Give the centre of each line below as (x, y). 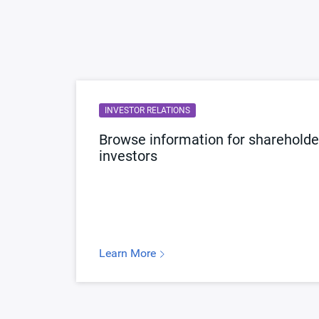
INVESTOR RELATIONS (147, 110)
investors (128, 156)
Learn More (129, 253)
